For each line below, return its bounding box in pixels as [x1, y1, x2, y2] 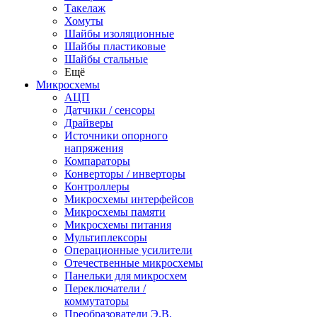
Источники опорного [64, 129, 168, 142]
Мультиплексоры [64, 231, 147, 243]
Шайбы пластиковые [64, 40, 166, 52]
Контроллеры [64, 180, 129, 192]
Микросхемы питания [64, 219, 171, 231]
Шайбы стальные [64, 53, 148, 65]
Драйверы [64, 117, 113, 129]
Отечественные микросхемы [64, 257, 203, 269]
